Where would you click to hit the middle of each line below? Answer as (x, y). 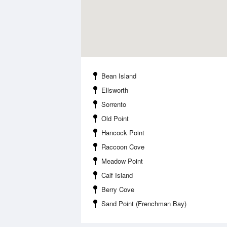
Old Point (115, 118)
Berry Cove (118, 189)
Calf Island (117, 175)
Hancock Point (123, 133)
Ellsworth (115, 90)
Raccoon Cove (123, 147)
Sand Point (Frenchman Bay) (144, 203)
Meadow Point (122, 161)
